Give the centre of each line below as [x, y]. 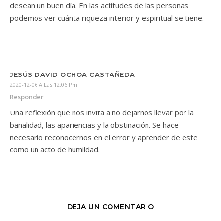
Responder [27, 97]
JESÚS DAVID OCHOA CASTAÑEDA [73, 74]
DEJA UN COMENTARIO [110, 207]
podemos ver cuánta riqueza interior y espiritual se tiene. [107, 18]
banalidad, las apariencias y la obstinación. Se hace [94, 125]
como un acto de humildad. [55, 149]
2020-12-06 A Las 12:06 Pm [44, 85]
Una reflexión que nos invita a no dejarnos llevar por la [102, 112]
